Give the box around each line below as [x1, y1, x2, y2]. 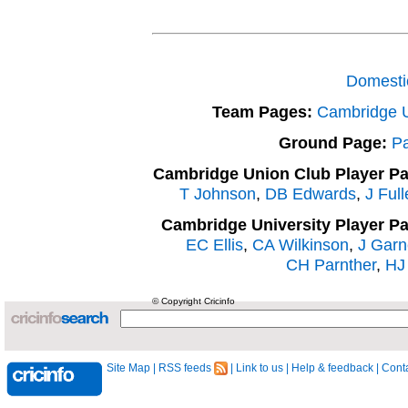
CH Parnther [286, 255, 376, 274]
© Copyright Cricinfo [152, 296, 235, 306]
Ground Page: [279, 133, 387, 152]
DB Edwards [265, 184, 356, 203]
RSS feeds [158, 362, 214, 374]
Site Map [107, 362, 150, 374]
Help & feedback [291, 362, 373, 374]
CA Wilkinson [251, 235, 349, 254]
